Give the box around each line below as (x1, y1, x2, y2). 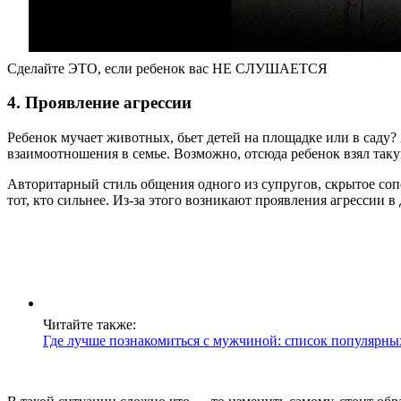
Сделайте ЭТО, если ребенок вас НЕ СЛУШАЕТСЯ (7, 60, 328, 76)
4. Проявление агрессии (7, 93, 192, 113)
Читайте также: (43, 317, 136, 333)
